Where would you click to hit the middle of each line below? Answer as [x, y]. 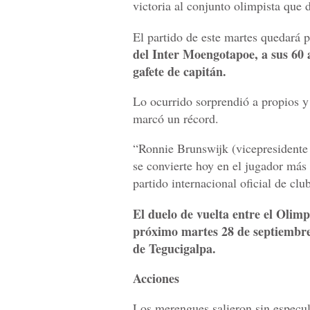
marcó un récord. [176, 118]
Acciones [156, 278]
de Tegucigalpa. [174, 248]
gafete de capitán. [180, 71]
